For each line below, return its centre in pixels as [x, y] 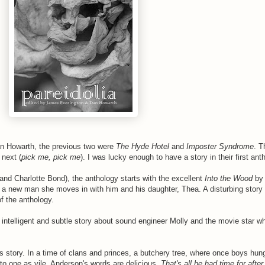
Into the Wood [229, 178]
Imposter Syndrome [220, 146]
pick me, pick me [51, 157]
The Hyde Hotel [143, 146]
